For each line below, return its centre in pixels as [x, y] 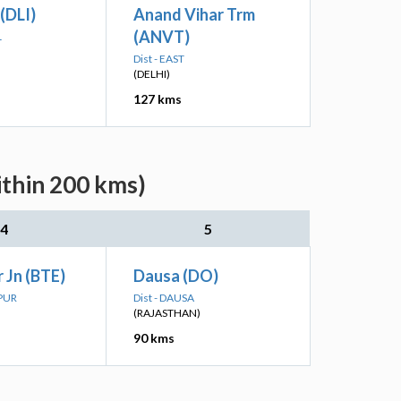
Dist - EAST [159, 59]
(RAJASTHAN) [167, 313]
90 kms [154, 338]
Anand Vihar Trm [194, 14]
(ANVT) [162, 37]
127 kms [158, 99]
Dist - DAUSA [164, 298]
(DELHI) [152, 74]
